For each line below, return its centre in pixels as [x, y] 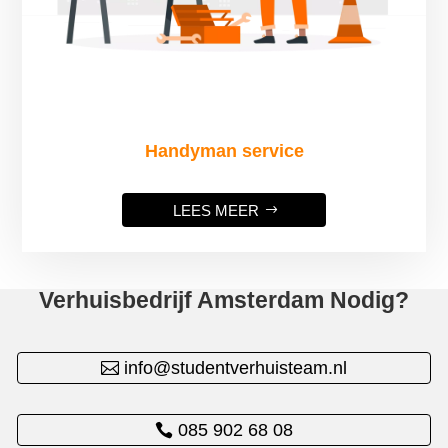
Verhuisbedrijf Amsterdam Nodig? [224, 300]
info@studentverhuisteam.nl [236, 368]
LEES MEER [216, 210]
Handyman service [224, 151]
